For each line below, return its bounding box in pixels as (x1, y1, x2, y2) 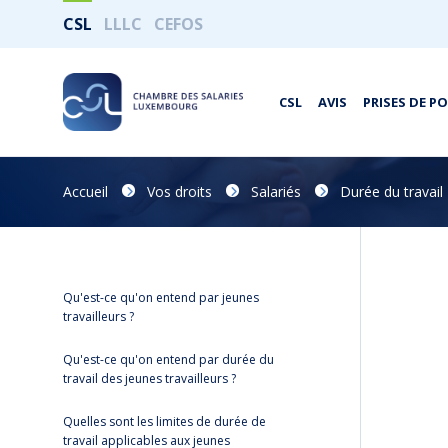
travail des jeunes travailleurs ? (63, 370, 236, 387)
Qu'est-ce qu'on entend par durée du (63, 351, 274, 368)
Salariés (251, 181, 301, 201)
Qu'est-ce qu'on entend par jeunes (63, 289, 259, 306)
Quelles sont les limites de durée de (63, 413, 266, 430)
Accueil (63, 181, 108, 201)
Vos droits (147, 181, 212, 201)
